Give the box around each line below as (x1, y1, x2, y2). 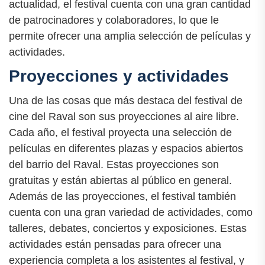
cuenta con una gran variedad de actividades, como (9, 206, 253, 218)
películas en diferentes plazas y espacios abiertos (9, 142, 243, 154)
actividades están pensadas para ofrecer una (9, 238, 221, 250)
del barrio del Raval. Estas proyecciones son (9, 158, 219, 170)
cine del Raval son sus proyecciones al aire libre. (9, 110, 239, 122)
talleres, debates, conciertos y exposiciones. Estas (9, 222, 247, 234)
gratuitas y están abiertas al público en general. (9, 174, 232, 186)
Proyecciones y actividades (9, 67, 229, 86)
